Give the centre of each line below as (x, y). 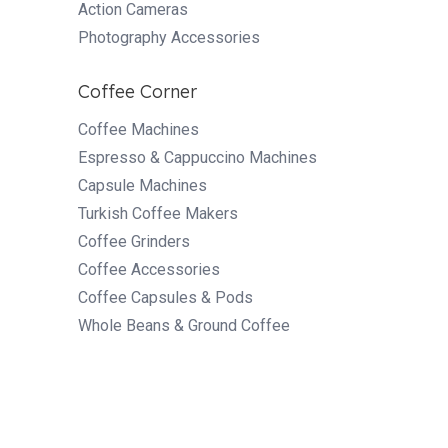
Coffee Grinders (134, 241)
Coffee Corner (137, 91)
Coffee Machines (138, 129)
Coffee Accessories (149, 269)
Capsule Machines (142, 185)
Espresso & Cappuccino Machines (197, 157)
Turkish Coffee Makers (158, 213)
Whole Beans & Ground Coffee (184, 325)
